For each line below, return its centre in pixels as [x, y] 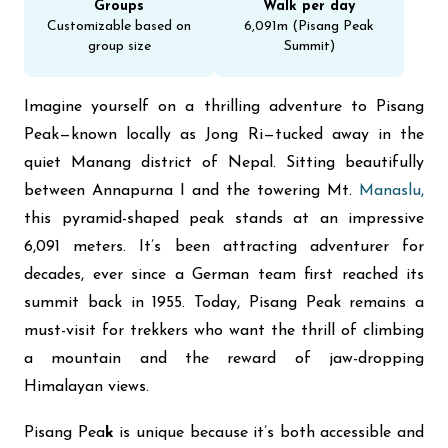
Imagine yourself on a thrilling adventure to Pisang [224, 107]
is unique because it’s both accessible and [268, 433]
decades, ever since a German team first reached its [224, 275]
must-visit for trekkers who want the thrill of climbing [224, 331]
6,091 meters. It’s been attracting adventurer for [224, 247]
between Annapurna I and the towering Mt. [191, 191]
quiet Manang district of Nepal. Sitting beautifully [224, 163]
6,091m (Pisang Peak [309, 26]
